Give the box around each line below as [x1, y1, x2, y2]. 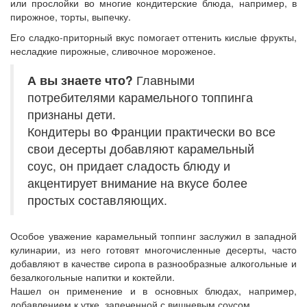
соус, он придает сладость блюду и [27, 156, 230, 174]
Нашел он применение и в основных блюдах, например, [10, 283, 297, 297]
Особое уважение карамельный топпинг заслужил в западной [10, 228, 297, 243]
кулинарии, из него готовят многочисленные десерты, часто [10, 242, 297, 256]
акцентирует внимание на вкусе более [27, 173, 247, 191]
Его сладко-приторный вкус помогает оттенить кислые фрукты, [10, 29, 297, 44]
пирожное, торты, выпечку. [10, 9, 131, 23]
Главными [133, 71, 195, 88]
